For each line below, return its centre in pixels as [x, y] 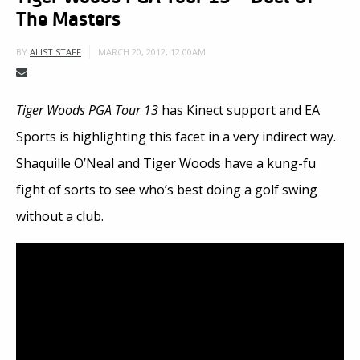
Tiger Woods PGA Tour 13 [89, 110]
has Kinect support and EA [241, 110]
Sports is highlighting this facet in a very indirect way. [176, 137]
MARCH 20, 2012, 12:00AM [152, 51]
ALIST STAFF [55, 52]
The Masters [68, 18]
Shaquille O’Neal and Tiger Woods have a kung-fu [166, 164]
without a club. [60, 217]
